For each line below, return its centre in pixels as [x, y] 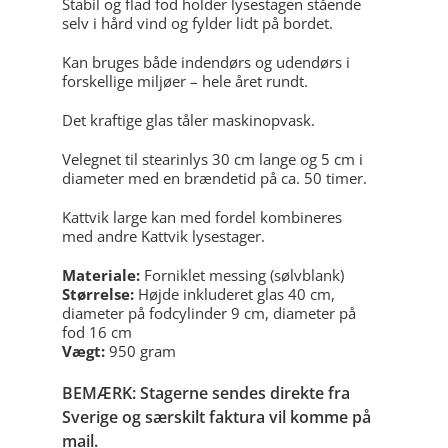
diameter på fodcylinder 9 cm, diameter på [209, 313]
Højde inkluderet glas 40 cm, [234, 294]
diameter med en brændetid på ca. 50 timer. [214, 178]
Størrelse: [98, 294]
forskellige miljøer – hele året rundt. [185, 81]
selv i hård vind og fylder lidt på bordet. [197, 23]
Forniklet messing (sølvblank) [242, 275]
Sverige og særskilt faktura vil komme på [216, 417]
